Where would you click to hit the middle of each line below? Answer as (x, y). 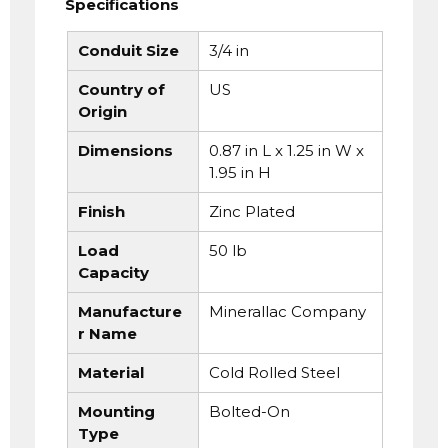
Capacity (113, 272)
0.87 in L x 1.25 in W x (286, 150)
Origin (102, 111)
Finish (101, 211)
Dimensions (125, 150)
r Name (107, 333)
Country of (121, 89)
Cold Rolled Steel (274, 372)
